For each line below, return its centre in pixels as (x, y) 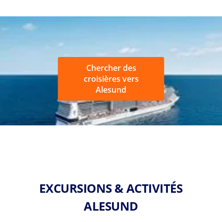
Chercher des (111, 68)
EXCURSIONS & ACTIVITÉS (111, 188)
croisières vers (111, 79)
